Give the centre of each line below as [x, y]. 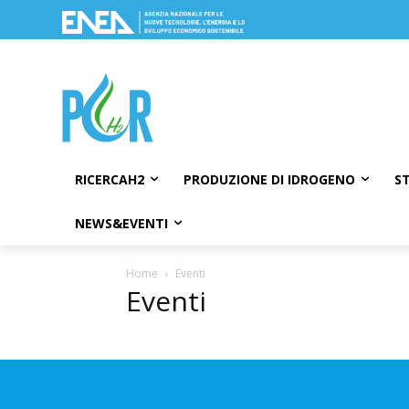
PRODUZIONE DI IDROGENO [269, 179]
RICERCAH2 [110, 179]
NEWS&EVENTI [121, 223]
